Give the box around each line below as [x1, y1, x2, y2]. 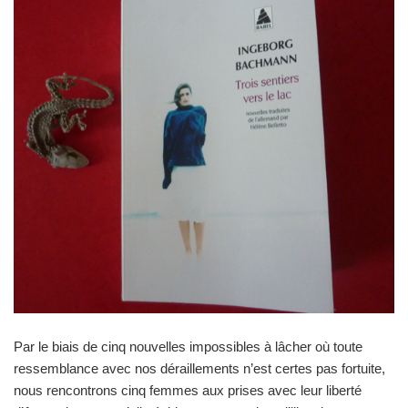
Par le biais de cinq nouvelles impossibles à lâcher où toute [14, 338, 362, 354]
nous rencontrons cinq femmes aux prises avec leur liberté [14, 382, 362, 398]
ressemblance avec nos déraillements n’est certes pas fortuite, [14, 360, 385, 376]
